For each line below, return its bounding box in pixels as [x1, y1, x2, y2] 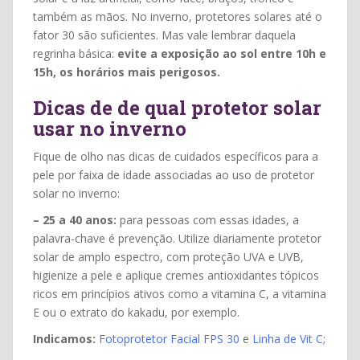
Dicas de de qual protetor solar [33, 94, 321, 121]
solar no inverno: [33, 185, 120, 201]
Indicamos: [33, 330, 99, 346]
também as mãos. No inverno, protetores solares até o [33, 8, 322, 24]
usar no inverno [33, 115, 186, 141]
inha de [259, 330, 300, 346]
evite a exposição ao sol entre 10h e [117, 45, 326, 61]
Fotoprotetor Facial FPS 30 [99, 330, 239, 346]
